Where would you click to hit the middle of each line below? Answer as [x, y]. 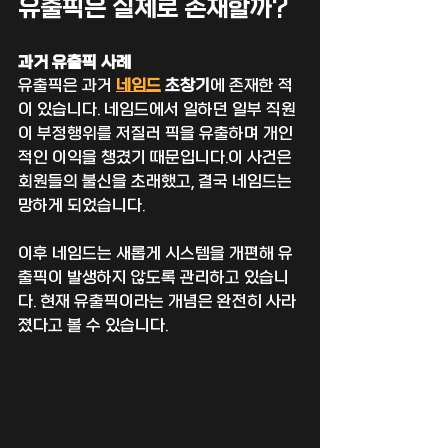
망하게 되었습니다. [81, 205]
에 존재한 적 [251, 85]
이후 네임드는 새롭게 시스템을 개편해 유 [155, 253]
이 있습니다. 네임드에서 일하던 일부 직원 [157, 109]
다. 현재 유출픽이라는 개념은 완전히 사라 [157, 301]
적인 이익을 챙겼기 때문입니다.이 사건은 [157, 157]
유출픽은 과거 [67, 85]
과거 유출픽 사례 [74, 62]
